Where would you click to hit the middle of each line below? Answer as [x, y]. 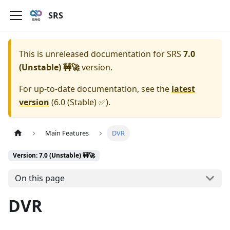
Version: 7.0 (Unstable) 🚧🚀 [54, 156]
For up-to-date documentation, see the [95, 89]
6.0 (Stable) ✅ [80, 102]
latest [183, 89]
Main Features [67, 133]
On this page [40, 178]
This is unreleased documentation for [93, 54]
